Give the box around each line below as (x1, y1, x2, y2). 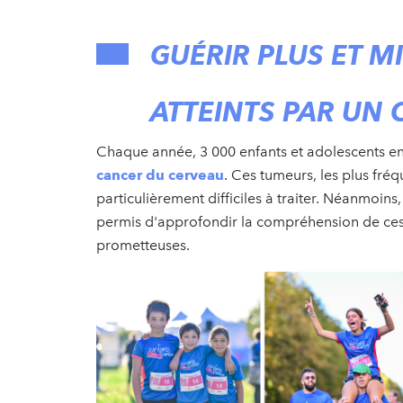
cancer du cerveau (96, 166, 224, 184)
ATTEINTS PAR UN (150, 94, 390, 129)
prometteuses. (96, 236, 190, 254)
